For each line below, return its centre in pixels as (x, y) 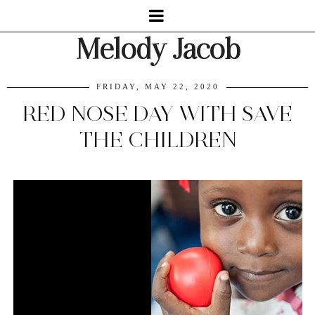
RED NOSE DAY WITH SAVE (157, 114)
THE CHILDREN (157, 140)
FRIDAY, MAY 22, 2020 (157, 86)
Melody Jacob (157, 49)
